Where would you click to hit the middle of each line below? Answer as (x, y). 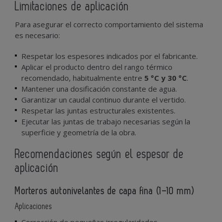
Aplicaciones (33, 206)
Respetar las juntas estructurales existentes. (98, 110)
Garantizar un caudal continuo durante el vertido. (104, 99)
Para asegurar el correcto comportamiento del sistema (109, 24)
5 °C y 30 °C (166, 78)
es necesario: (37, 35)
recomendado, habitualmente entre (83, 78)
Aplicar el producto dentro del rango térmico (97, 67)
